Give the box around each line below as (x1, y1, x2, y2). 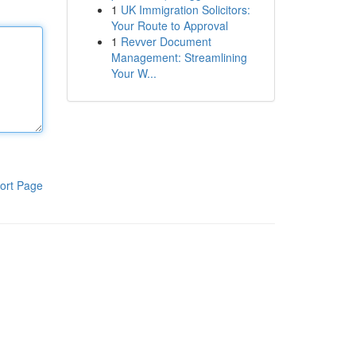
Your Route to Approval (110, 17, 228, 33)
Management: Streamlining (110, 49, 247, 65)
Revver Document (120, 33, 211, 49)
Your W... (110, 65, 157, 81)
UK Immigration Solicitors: (120, 2, 250, 17)
